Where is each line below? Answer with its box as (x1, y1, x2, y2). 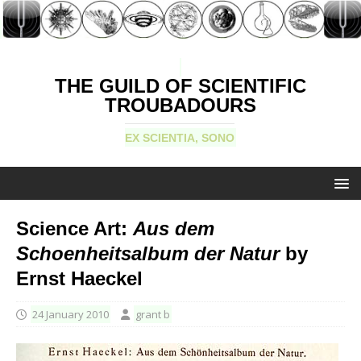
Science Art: (16, 218, 133, 240)
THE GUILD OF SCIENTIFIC (55, 75, 306, 98)
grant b (135, 307, 170, 322)
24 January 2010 (32, 307, 109, 322)
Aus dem (133, 218, 214, 240)
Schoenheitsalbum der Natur (16, 243, 280, 265)
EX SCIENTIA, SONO (125, 131, 234, 145)
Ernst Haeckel (16, 268, 143, 290)
